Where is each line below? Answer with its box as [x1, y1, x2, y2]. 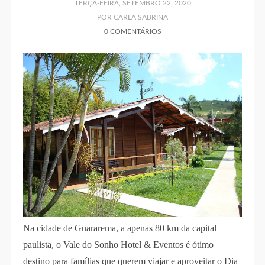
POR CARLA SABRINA [97, 14, 168, 21]
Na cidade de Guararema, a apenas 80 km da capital [22, 223, 216, 234]
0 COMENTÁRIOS [104, 28, 161, 35]
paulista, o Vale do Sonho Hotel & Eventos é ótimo [22, 240, 214, 250]
